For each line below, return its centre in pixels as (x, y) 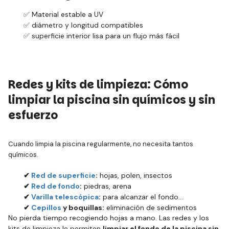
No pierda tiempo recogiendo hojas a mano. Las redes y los (109, 218)
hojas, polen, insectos (135, 175)
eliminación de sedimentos (151, 208)
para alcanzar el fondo (140, 197)
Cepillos (46, 208)
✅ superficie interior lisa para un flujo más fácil (101, 36)
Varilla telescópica (65, 197)
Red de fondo (55, 186)
